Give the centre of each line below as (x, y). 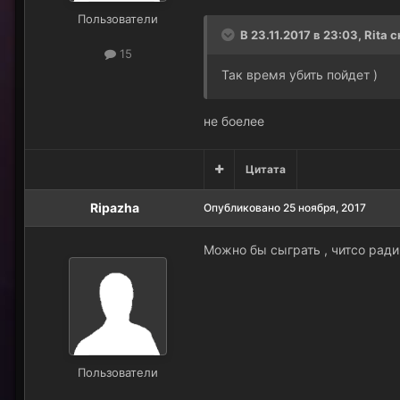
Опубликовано (243, 207)
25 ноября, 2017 (325, 207)
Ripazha (114, 207)
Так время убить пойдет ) (300, 74)
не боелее (234, 121)
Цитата (266, 169)
